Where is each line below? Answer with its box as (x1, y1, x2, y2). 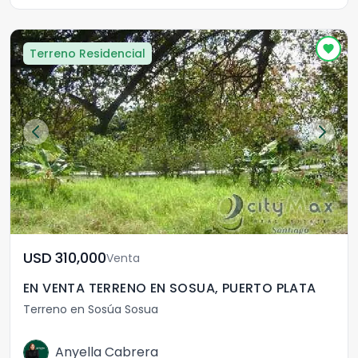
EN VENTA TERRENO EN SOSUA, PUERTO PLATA (23, 279, 316, 297)
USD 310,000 (55, 248, 106, 268)
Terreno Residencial (30, 46, 145, 62)
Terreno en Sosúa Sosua (23, 301, 158, 317)
